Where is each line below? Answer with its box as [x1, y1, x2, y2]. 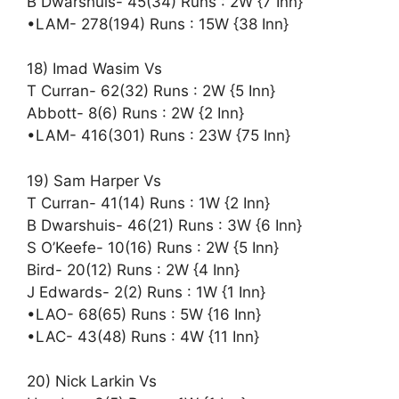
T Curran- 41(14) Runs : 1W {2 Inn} [27, 193, 270, 212]
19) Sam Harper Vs [27, 171, 161, 190]
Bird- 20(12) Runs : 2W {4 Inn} [27, 260, 240, 279]
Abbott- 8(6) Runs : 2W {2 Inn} [27, 104, 244, 123]
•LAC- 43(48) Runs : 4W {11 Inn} [27, 327, 259, 346]
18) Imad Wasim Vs [27, 60, 162, 78]
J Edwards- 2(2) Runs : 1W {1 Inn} [27, 282, 265, 301]
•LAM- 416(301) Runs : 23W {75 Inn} [27, 126, 290, 145]
